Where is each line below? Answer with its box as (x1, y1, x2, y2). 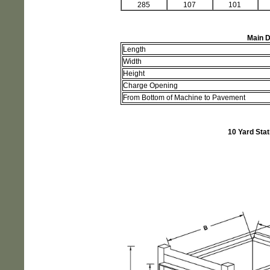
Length (123, 45, 146, 54)
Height (123, 69, 145, 78)
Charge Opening (123, 81, 178, 90)
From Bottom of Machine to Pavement (123, 93, 246, 102)
